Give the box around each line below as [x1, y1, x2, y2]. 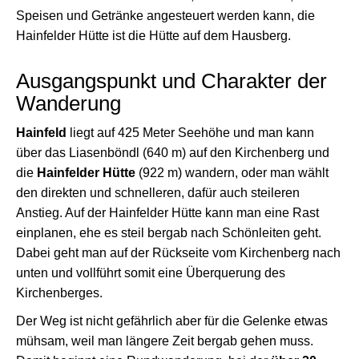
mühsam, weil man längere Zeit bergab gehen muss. [16, 334, 313, 348]
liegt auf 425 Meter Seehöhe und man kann [67, 126, 314, 139]
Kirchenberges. [16, 286, 103, 300]
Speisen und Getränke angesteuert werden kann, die [16, 9, 315, 22]
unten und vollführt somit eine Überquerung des [16, 266, 285, 280]
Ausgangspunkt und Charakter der [16, 70, 327, 92]
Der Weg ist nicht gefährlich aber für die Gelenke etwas [16, 314, 328, 328]
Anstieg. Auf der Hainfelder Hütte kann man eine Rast [16, 206, 319, 220]
